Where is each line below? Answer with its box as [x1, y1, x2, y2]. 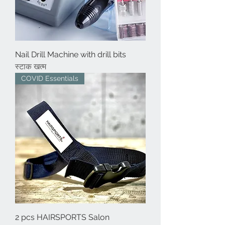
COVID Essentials [21, 74, 78, 82]
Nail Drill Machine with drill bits [15, 50, 126, 59]
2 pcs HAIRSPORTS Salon [15, 212, 109, 222]
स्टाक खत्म [15, 62, 46, 71]
